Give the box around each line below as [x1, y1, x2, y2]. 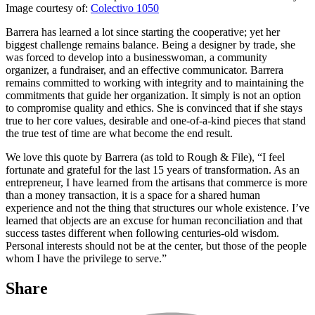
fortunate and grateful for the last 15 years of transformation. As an [6, 164, 300, 176]
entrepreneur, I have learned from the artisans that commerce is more [6, 176, 307, 189]
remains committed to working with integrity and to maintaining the [6, 77, 304, 89]
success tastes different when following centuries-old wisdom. [6, 227, 279, 240]
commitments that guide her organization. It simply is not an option [6, 89, 301, 102]
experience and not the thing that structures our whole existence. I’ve [6, 202, 309, 214]
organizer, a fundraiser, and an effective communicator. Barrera [6, 64, 283, 77]
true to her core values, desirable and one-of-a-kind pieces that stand [6, 115, 306, 127]
